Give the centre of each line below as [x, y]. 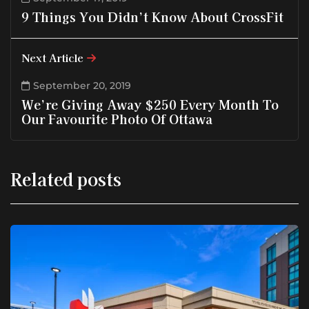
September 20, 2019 [82, 85]
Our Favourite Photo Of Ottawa [117, 118]
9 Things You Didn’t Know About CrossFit [152, 16]
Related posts [66, 178]
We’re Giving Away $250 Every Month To [150, 104]
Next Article [52, 57]
